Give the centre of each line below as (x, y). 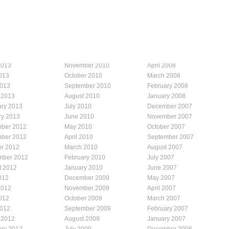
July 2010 (78, 106)
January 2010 (84, 167)
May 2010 (78, 127)
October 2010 (83, 75)
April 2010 (79, 137)
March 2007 (164, 198)
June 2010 (79, 116)
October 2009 (83, 198)
